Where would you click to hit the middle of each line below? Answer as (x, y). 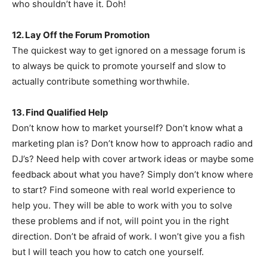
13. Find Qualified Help (60, 112)
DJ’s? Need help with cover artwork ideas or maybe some (133, 159)
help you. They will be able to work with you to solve (122, 205)
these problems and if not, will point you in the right (120, 221)
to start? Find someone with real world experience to (124, 190)
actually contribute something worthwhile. (101, 81)
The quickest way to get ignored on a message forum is (129, 50)
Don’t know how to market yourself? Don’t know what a (127, 128)
